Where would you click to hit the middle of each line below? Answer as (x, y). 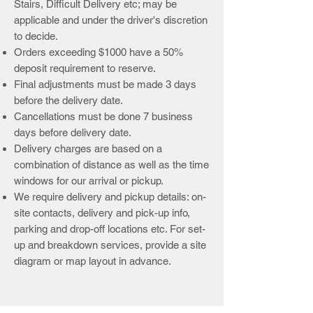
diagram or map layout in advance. (93, 261)
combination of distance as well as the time (111, 164)
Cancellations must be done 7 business (103, 116)
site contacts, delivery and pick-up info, (102, 212)
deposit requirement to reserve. (85, 68)
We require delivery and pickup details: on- (110, 196)
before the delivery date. (68, 100)
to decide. (36, 36)
